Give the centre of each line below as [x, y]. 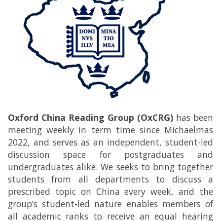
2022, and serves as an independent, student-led [110, 142]
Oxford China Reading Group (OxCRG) [91, 117]
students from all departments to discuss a [110, 179]
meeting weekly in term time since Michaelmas [110, 130]
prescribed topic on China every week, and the [110, 191]
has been [193, 117]
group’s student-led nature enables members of [110, 204]
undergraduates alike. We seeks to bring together [110, 167]
